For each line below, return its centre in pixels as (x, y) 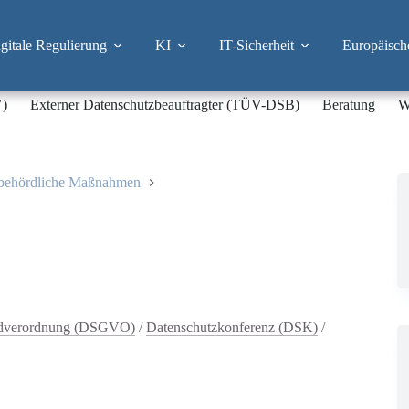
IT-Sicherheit (256, 45)
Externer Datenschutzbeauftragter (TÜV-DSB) (164, 105)
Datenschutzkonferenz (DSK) (232, 327)
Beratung (348, 105)
